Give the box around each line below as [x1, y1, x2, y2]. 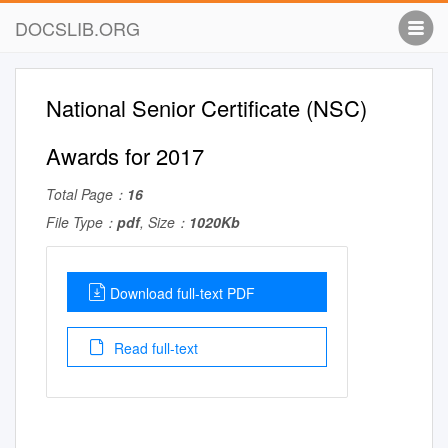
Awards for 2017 [46, 140, 204, 171]
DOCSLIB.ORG [15, 15, 140, 41]
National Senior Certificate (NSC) [46, 92, 367, 123]
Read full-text [110, 338, 198, 358]
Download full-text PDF [110, 283, 255, 303]
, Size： [140, 212, 189, 232]
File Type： [46, 212, 117, 232]
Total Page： [46, 184, 127, 204]
